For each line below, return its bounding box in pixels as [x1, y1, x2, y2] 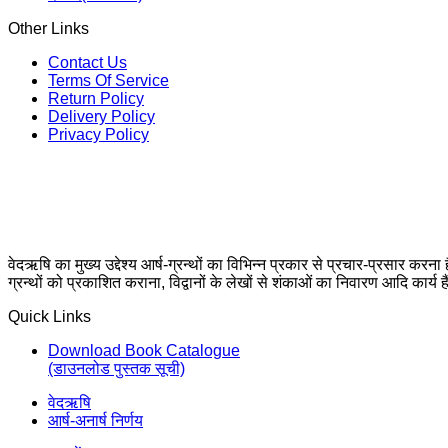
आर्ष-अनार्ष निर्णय [48, 412, 143, 430]
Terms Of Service [48, 72, 169, 90]
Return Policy [48, 90, 144, 108]
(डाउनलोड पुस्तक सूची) [48, 360, 185, 378]
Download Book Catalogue [48, 342, 240, 360]
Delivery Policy [48, 108, 155, 126]
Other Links [8, 20, 89, 38]
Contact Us [48, 54, 127, 72]
